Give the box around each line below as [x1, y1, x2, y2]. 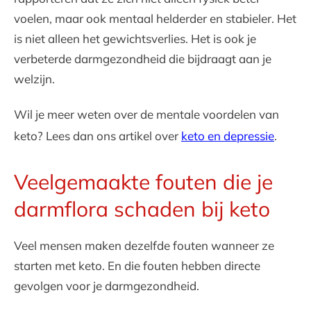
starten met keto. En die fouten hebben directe [14, 258, 260, 274]
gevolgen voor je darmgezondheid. [14, 278, 199, 294]
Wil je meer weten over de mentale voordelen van [14, 107, 279, 122]
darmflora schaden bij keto [14, 196, 270, 223]
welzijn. [14, 72, 55, 87]
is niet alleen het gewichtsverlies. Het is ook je [14, 31, 256, 47]
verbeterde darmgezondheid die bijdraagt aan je [14, 51, 271, 67]
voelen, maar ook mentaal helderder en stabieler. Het [14, 11, 296, 26]
